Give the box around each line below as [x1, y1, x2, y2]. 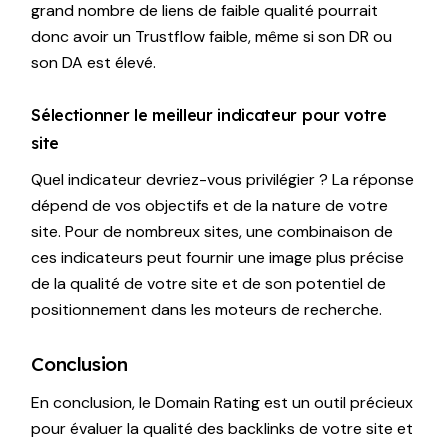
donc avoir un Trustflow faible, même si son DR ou [31, 25, 393, 47]
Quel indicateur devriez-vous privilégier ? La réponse [31, 168, 415, 190]
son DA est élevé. [31, 51, 157, 73]
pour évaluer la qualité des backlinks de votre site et [31, 417, 414, 439]
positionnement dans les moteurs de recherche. [31, 298, 383, 320]
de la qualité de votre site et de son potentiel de [31, 272, 387, 294]
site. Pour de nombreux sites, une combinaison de [31, 220, 394, 242]
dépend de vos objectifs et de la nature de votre [31, 194, 389, 216]
